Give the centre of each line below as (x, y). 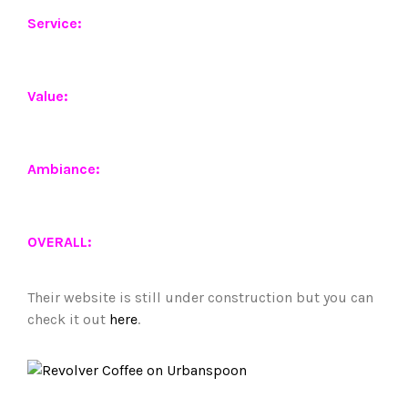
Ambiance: (66, 168)
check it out (68, 319)
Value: (50, 96)
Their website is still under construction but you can (200, 297)
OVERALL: (61, 241)
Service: (56, 23)
